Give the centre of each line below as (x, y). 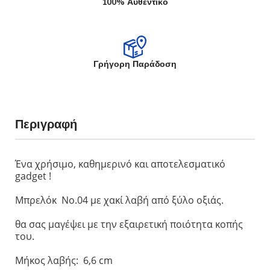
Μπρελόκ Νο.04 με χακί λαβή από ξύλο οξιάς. (119, 200)
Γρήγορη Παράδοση (135, 64)
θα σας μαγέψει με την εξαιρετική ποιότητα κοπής (129, 224)
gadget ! (33, 176)
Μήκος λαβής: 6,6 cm (64, 260)
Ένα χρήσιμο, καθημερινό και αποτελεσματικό (120, 164)
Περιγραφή (46, 124)
